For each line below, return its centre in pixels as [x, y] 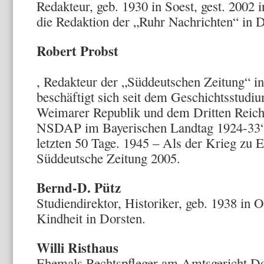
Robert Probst [111, 51]
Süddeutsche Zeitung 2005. [108, 158]
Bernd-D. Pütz [79, 187]
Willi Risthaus [77, 247]
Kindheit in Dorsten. [91, 218]
